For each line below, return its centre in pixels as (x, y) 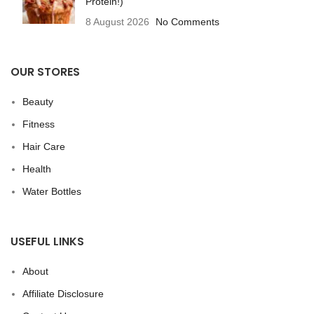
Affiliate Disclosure (63, 294)
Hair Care (44, 147)
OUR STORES (45, 72)
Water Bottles (52, 192)
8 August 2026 (117, 22)
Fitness (39, 124)
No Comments (187, 22)
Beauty (38, 102)
